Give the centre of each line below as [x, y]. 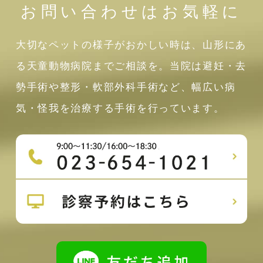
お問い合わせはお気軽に [131, 12]
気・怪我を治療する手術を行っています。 [120, 108]
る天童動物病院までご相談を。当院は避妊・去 [131, 66]
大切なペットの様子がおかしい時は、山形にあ [131, 45]
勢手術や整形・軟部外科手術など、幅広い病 [126, 87]
